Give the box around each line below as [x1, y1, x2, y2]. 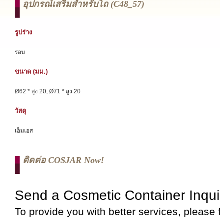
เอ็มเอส [15, 127, 33, 134]
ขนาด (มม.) [15, 68, 48, 75]
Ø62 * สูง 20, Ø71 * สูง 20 [15, 88, 81, 95]
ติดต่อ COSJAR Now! [23, 155, 104, 165]
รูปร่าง [15, 28, 32, 36]
